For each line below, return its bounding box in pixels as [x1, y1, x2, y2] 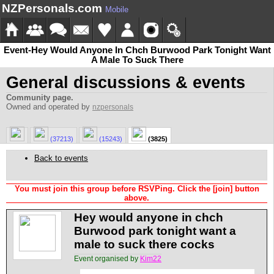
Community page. [6, 93, 73, 102]
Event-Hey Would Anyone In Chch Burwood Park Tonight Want [3, 45, 271, 55]
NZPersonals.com [2, 2, 102, 15]
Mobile [105, 5, 128, 14]
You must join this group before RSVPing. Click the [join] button [14, 184, 259, 193]
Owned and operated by [6, 102, 92, 111]
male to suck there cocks [74, 238, 215, 251]
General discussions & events [6, 73, 245, 92]
